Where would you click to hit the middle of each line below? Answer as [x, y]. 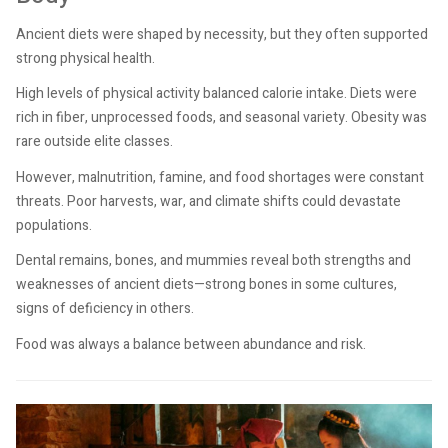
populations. [54, 225]
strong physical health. [85, 58]
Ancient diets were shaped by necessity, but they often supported [222, 34]
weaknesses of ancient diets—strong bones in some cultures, [206, 285]
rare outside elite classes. [94, 142]
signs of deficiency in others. [105, 309]
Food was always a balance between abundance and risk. [191, 344]
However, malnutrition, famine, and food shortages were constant [220, 177]
